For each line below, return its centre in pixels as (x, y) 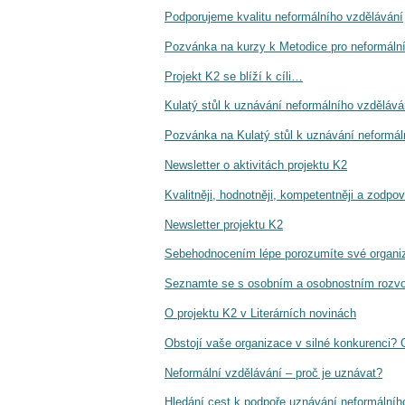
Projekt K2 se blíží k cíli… (234, 76)
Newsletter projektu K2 (224, 224)
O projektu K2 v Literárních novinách (260, 314)
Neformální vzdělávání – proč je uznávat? (273, 372)
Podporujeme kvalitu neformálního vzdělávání (284, 17)
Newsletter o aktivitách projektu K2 (256, 165)
